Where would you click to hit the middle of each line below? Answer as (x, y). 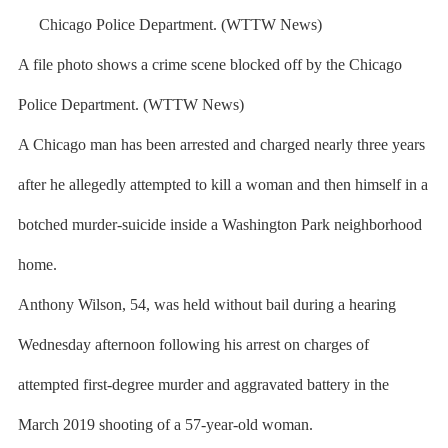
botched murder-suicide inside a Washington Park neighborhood (219, 224)
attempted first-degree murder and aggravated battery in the (203, 384)
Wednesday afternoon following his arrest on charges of (193, 344)
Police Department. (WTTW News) (130, 104)
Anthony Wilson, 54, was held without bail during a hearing (206, 304)
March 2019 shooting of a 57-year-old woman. (165, 424)
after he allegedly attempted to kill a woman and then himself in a (222, 184)
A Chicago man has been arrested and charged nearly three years (221, 144)
